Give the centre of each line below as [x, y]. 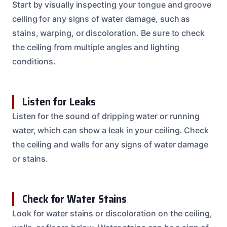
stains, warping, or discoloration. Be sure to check [108, 33]
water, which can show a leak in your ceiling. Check [110, 130]
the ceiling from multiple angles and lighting [96, 47]
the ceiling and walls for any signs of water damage [110, 144]
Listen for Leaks [59, 101]
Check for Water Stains [75, 199]
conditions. [34, 61]
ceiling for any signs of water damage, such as [101, 18]
